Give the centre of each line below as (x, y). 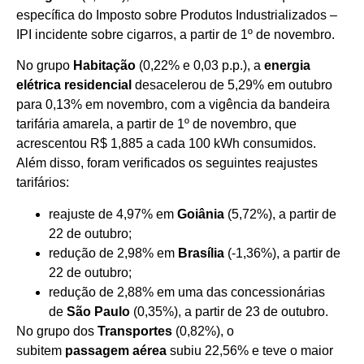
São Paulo (100, 311)
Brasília (201, 253)
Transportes (135, 331)
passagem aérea (116, 350)
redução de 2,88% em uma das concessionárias (187, 292)
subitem (41, 350)
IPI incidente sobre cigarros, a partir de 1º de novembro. (175, 35)
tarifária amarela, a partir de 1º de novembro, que (156, 124)
